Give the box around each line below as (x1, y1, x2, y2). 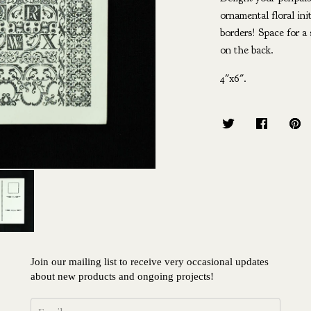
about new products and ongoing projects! (31, 271, 217, 283)
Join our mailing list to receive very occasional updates (31, 256, 269, 268)
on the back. (219, 43, 274, 57)
